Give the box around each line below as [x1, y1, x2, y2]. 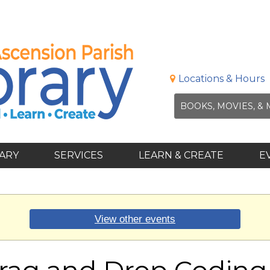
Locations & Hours [178, 72, 265, 84]
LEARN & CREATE [139, 149, 226, 161]
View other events [95, 213, 175, 225]
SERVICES [54, 149, 105, 161]
